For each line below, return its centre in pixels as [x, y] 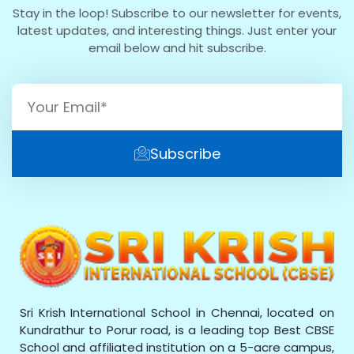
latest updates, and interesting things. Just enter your [177, 31]
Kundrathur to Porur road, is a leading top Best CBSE [177, 330]
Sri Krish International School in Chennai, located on [177, 313]
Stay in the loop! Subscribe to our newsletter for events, [177, 13]
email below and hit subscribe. [177, 48]
